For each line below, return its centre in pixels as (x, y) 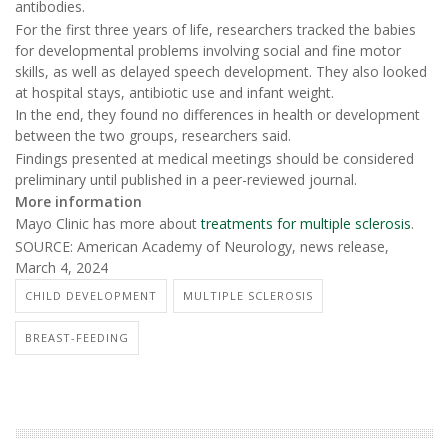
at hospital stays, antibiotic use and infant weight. (174, 92)
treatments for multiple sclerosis (306, 224)
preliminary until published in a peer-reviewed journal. (186, 179)
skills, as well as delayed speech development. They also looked (221, 71)
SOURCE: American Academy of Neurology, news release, (202, 246)
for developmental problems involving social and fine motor (208, 50)
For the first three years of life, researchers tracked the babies (215, 29)
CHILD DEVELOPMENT (91, 296)
